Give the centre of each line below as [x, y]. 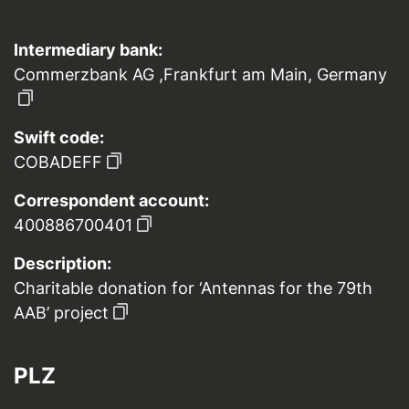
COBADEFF [58, 163]
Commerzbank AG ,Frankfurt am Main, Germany [200, 75]
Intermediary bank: [88, 50]
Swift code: [59, 138]
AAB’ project [61, 313]
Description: [63, 264]
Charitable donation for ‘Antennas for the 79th [193, 288]
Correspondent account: [111, 201]
